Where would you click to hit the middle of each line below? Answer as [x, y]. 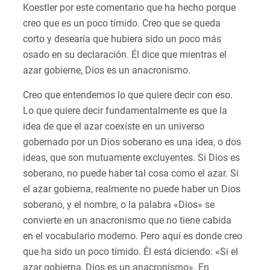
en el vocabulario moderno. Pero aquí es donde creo [133, 236]
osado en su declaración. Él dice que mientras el [125, 55]
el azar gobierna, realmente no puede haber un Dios [132, 189]
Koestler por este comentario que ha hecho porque [129, 8]
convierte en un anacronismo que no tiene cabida [127, 221]
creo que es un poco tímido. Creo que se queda [122, 24]
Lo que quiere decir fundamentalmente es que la [125, 111]
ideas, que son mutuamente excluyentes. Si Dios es [131, 158]
